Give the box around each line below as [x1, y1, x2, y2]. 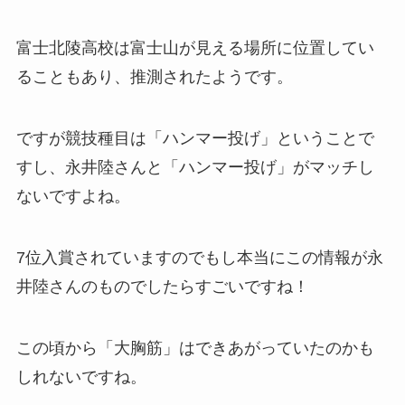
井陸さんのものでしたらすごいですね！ [15, 278, 309, 297]
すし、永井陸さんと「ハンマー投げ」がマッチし [15, 158, 374, 177]
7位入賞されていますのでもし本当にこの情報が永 [15, 249, 383, 268]
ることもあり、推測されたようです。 [15, 68, 293, 87]
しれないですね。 [15, 367, 146, 386]
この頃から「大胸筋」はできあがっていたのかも [15, 338, 374, 357]
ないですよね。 [15, 187, 130, 206]
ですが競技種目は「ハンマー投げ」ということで [15, 129, 374, 148]
